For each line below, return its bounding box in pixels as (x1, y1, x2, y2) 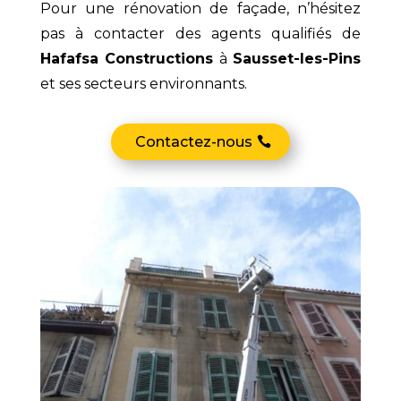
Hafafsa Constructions (39, 50, 214, 68)
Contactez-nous (134, 133, 252, 151)
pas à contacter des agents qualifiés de (39, 25, 362, 43)
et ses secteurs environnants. (39, 75, 247, 93)
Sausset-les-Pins (233, 50, 362, 68)
